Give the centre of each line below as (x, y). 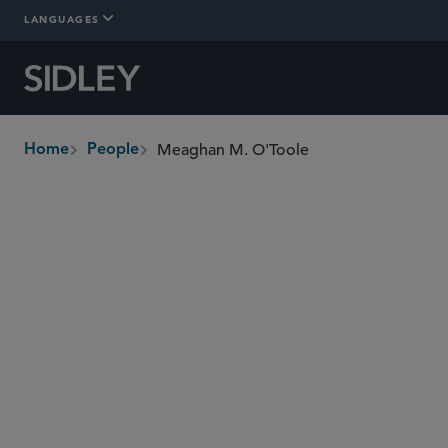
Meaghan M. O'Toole (233, 150)
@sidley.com (223, 345)
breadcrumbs (72, 161)
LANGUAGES (62, 18)
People (113, 150)
